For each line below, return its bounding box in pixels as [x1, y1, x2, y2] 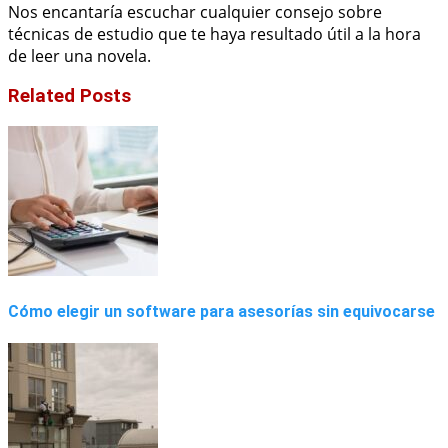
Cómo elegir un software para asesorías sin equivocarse [8, 302, 435, 322]
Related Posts [8, 85, 131, 108]
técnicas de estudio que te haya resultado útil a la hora [8, 22, 421, 45]
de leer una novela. [8, 44, 151, 67]
